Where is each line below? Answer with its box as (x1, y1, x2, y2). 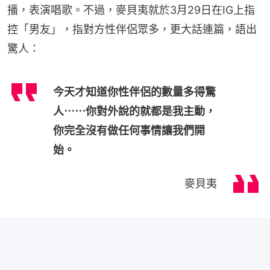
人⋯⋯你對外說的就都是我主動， (53, 104, 216, 118)
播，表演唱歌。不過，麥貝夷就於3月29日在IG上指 (7, 3, 255, 16)
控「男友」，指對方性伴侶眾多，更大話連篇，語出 (7, 22, 257, 36)
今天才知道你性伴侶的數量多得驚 (53, 85, 216, 98)
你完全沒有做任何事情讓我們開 (53, 124, 205, 137)
